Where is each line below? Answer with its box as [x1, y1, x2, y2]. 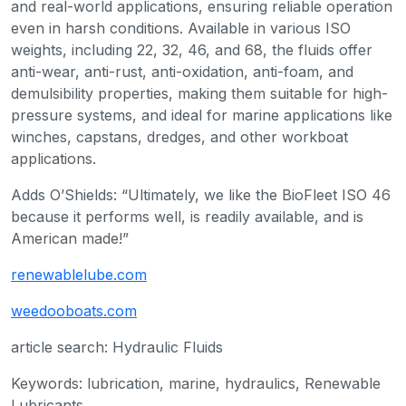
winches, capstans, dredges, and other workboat [11, 128, 348, 147]
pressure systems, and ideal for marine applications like [11, 106, 392, 125]
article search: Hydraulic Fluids [11, 338, 223, 357]
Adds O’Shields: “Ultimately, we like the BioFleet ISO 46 [11, 186, 391, 205]
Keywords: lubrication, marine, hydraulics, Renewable [11, 374, 381, 393]
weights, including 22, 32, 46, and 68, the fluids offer [11, 41, 372, 60]
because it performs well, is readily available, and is [11, 208, 363, 227]
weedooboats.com [11, 302, 137, 321]
